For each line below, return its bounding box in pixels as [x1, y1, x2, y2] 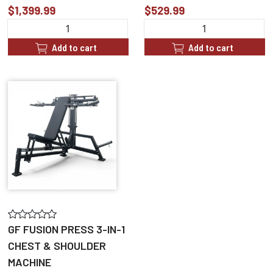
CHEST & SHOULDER [8, 239, 106, 253]
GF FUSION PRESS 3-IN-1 [8, 222, 125, 236]
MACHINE [8, 255, 51, 269]
